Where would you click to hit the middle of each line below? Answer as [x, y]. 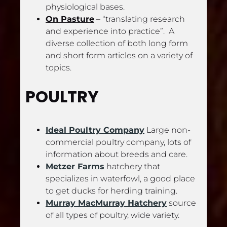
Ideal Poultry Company [95, 130]
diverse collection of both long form [117, 43]
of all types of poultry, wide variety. [112, 215]
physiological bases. [85, 7]
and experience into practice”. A [110, 31]
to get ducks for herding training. [111, 191]
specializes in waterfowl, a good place [120, 179]
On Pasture [70, 19]
